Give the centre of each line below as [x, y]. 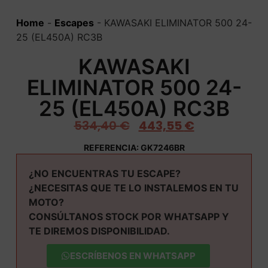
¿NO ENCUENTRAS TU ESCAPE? [104, 173]
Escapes [74, 23]
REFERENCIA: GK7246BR [134, 147]
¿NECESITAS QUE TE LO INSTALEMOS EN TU [133, 188]
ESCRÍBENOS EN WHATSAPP [133, 255]
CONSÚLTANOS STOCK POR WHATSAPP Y [129, 216]
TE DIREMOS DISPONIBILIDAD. [99, 231]
